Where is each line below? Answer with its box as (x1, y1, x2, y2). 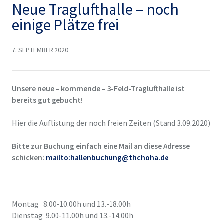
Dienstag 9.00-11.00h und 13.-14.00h (11, 210, 133, 220)
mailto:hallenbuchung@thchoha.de (45, 152, 168, 163)
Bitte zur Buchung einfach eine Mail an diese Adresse (11, 141, 190, 151)
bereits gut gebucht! (11, 94, 83, 105)
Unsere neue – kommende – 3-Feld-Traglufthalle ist (11, 83, 185, 93)
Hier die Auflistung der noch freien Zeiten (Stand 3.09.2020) (11, 117, 210, 128)
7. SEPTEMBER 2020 (11, 45, 68, 55)
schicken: (11, 152, 46, 163)
